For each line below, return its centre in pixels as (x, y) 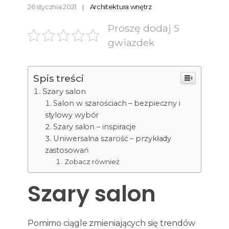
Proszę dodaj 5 (143, 28)
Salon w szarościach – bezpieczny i (117, 104)
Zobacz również (92, 162)
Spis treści (58, 78)
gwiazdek (131, 43)
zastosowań (67, 151)
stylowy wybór (72, 115)
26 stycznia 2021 (52, 6)
